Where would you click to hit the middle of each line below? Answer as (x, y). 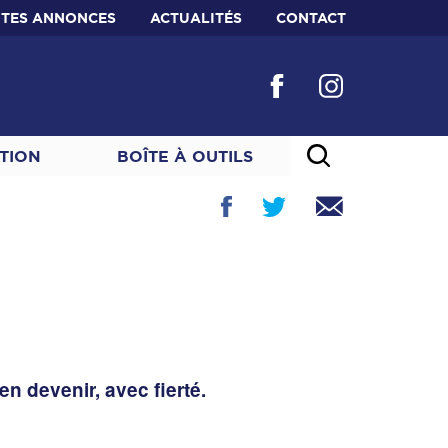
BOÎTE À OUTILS (185, 156)
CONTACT (311, 18)
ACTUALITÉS (196, 18)
